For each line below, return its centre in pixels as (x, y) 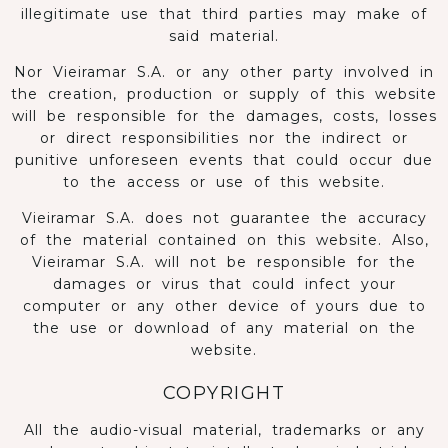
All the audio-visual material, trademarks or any (224, 430)
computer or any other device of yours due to (224, 306)
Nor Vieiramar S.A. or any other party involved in (224, 72)
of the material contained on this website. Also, (224, 240)
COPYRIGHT (224, 393)
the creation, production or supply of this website (224, 94)
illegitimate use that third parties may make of (224, 14)
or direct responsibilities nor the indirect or (224, 138)
